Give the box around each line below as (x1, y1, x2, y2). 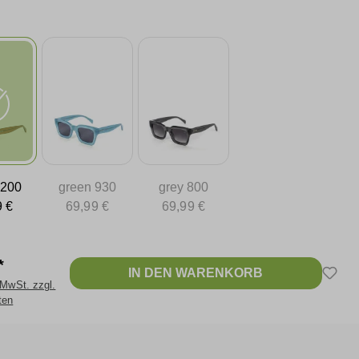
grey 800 (158, 180, 209, 194)
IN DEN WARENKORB (128, 266, 263, 280)
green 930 (58, 180, 117, 194)
